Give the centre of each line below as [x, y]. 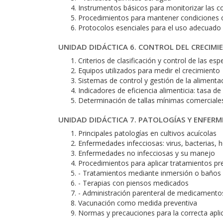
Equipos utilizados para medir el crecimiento [149, 70]
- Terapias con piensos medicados [133, 183]
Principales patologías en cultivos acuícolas [147, 133]
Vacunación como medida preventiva [138, 203]
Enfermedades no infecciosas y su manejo [147, 153]
